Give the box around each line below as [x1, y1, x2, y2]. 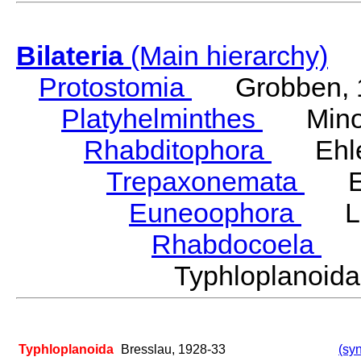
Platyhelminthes [61, 103, 263, 135]
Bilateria [16, 40, 123, 72]
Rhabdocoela [151, 229, 322, 260]
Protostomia [39, 72, 192, 103]
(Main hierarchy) [123, 40, 328, 72]
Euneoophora [129, 197, 301, 229]
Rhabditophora [84, 135, 272, 166]
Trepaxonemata [106, 166, 305, 197]
